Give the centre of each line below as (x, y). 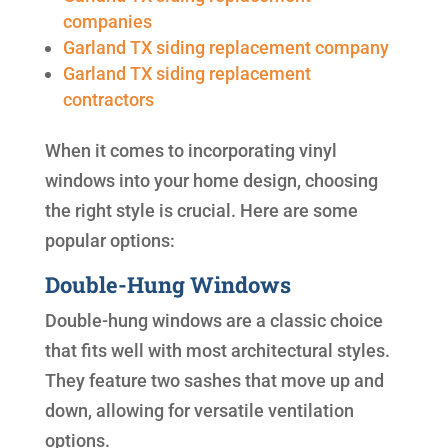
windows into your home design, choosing (211, 181)
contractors (108, 100)
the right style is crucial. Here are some (201, 211)
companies (107, 22)
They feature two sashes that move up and (214, 381)
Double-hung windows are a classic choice (213, 321)
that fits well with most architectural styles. (217, 351)
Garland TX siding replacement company (225, 48)
